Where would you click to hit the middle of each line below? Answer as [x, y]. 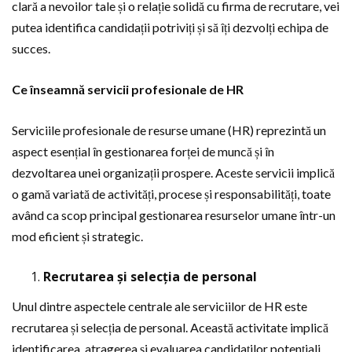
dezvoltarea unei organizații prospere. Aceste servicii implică [173, 172]
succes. [31, 48]
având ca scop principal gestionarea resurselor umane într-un [174, 215]
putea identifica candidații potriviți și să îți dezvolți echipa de [170, 27]
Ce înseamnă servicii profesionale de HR [128, 89]
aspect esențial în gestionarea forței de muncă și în [143, 151]
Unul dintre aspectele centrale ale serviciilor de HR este [159, 306]
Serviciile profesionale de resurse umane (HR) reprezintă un [169, 130]
